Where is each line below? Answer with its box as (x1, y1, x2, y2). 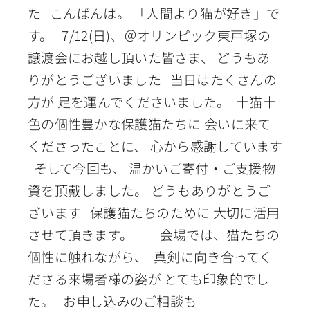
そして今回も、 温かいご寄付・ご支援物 (27, 158, 275, 178)
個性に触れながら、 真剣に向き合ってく (27, 247, 273, 266)
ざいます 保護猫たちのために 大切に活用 (27, 203, 280, 222)
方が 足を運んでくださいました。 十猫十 (27, 92, 276, 111)
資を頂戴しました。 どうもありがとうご (27, 181, 271, 200)
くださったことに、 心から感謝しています (27, 136, 283, 156)
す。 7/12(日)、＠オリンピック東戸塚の (27, 26, 271, 45)
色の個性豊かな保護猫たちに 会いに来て (27, 114, 271, 134)
